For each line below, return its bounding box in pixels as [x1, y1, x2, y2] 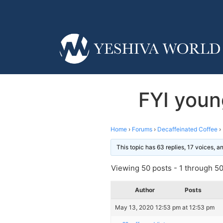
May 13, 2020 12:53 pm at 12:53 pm [115, 203, 215, 211]
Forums [132, 125, 152, 133]
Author [135, 186, 155, 194]
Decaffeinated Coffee [157, 125, 218, 133]
